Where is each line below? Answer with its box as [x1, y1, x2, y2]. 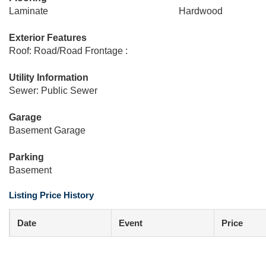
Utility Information [9, 72, 88, 83]
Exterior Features [9, 33, 87, 43]
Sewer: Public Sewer [9, 85, 97, 96]
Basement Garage [9, 125, 85, 135]
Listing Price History [9, 190, 94, 200]
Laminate [9, 6, 48, 16]
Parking [9, 152, 44, 162]
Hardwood [178, 6, 223, 16]
